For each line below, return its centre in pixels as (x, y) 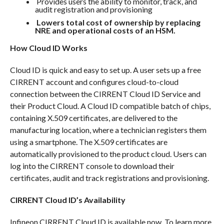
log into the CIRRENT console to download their (92, 165)
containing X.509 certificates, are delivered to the (93, 117)
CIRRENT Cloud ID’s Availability (67, 199)
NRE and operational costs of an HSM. (105, 30)
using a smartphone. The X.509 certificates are (88, 141)
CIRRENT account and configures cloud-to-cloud (94, 81)
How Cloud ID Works (48, 47)
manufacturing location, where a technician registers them (108, 129)
